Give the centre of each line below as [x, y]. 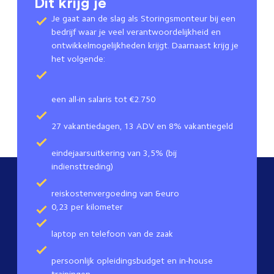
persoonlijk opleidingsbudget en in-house [132, 261]
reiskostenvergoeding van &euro [115, 194]
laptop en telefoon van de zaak [113, 234]
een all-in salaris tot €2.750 [105, 99]
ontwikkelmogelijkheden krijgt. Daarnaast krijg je [145, 46]
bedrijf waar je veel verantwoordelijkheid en [136, 32]
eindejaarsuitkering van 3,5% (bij [114, 153]
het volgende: [80, 59]
